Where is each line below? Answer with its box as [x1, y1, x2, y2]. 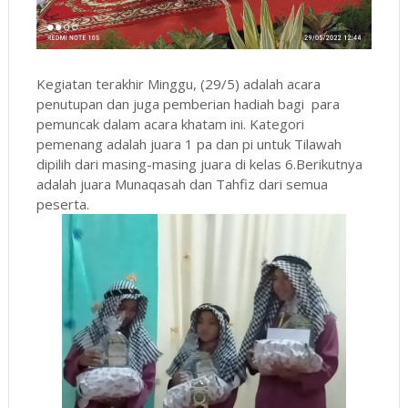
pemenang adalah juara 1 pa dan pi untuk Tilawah [36, 134, 342, 153]
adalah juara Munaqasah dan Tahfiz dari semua [36, 174, 328, 193]
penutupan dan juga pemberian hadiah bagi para [36, 94, 340, 113]
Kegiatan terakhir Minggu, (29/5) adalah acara [36, 74, 321, 93]
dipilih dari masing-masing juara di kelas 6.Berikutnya [36, 154, 362, 173]
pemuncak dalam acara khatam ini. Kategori [36, 114, 304, 133]
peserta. [36, 194, 93, 213]
